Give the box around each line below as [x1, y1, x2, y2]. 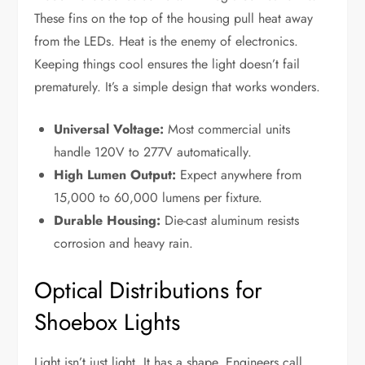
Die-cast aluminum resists [161, 211, 300, 231]
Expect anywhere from [176, 165, 302, 185]
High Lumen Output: [54, 165, 177, 185]
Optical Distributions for [34, 274, 263, 308]
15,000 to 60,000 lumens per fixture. [54, 188, 263, 208]
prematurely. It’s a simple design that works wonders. [34, 77, 321, 97]
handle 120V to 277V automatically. [54, 143, 253, 162]
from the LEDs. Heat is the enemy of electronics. [34, 32, 299, 51]
